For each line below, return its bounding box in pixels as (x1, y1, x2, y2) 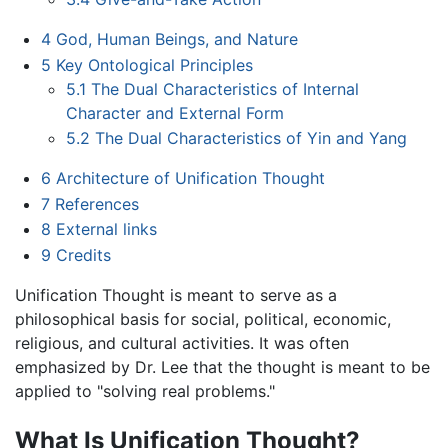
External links (55, 219, 157, 240)
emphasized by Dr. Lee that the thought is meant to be (15, 357, 430, 378)
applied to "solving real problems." (15, 381, 275, 402)
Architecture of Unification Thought (55, 168, 325, 189)
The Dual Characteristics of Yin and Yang (95, 128, 408, 149)
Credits (55, 245, 111, 266)
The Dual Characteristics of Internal (91, 78, 360, 99)
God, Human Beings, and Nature (55, 29, 298, 50)
